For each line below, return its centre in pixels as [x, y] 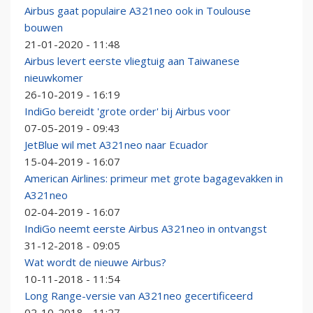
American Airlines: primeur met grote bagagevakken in [154, 179]
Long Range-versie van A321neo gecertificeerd [139, 296]
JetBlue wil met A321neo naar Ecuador [116, 145]
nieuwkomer [54, 78]
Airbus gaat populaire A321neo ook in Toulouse [138, 11]
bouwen [44, 28]
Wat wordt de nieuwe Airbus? [95, 262]
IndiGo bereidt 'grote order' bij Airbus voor [128, 111]
